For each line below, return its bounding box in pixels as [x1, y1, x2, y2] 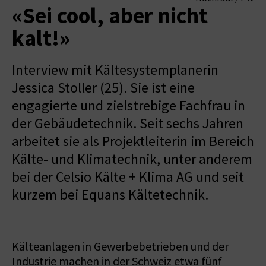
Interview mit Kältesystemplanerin [12, 61, 218, 79]
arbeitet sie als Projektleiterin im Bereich [12, 132, 254, 150]
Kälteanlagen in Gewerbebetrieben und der [12, 239, 229, 254]
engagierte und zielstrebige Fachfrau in [12, 96, 245, 115]
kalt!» [12, 23, 70, 53]
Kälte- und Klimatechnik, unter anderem [12, 150, 252, 168]
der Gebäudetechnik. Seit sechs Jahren [12, 114, 243, 132]
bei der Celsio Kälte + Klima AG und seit [12, 167, 244, 186]
